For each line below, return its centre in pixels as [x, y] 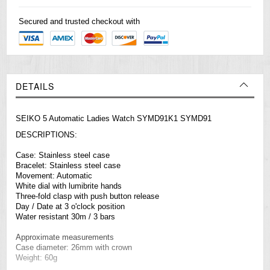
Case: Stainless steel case [64, 155]
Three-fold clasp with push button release [87, 196]
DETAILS [35, 86]
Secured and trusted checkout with [79, 21]
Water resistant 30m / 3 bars [65, 216]
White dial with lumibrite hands [69, 186]
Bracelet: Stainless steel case [69, 165]
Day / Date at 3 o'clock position [70, 206]
